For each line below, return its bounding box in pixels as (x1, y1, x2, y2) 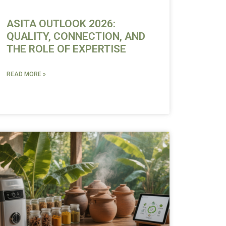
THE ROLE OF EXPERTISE (6, 42, 126, 55)
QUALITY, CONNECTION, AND (6, 30, 145, 42)
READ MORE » (6, 70, 46, 78)
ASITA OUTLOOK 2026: (6, 17, 116, 30)
